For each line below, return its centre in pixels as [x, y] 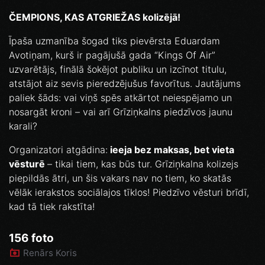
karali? [23, 126]
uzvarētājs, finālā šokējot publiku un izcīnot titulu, [118, 70]
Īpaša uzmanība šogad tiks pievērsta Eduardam [114, 41]
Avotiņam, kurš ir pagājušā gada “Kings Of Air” [112, 55]
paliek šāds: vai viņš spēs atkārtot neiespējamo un [120, 98]
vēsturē [28, 164]
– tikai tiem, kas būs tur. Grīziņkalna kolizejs [143, 164]
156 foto [31, 238]
